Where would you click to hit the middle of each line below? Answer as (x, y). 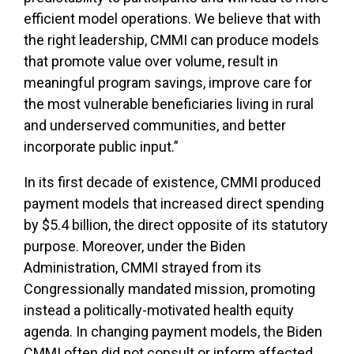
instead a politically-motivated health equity (159, 310)
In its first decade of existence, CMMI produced (172, 182)
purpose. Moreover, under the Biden (135, 246)
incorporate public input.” (101, 146)
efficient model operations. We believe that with (172, 18)
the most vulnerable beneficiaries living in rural (169, 104)
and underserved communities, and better (155, 125)
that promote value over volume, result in (151, 61)
